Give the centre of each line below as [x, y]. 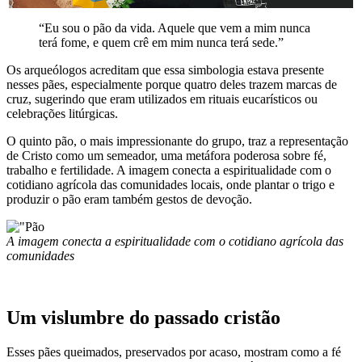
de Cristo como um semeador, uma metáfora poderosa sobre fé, [166, 155]
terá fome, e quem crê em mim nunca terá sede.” [161, 42]
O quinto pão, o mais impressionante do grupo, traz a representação [177, 141]
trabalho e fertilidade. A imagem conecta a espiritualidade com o [169, 170]
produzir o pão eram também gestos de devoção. [129, 199]
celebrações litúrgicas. [62, 113]
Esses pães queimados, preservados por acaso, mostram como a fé [174, 351]
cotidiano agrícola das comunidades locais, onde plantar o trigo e [170, 184]
